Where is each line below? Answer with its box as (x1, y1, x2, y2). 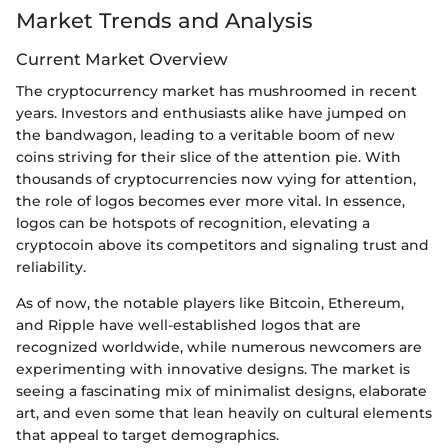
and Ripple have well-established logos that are (16, 316, 361, 335)
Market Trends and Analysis (16, 7, 313, 33)
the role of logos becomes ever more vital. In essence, (16, 192, 405, 211)
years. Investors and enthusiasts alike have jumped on (16, 104, 407, 123)
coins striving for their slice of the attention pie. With (16, 148, 401, 167)
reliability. (16, 258, 86, 277)
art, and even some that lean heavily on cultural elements (16, 404, 432, 423)
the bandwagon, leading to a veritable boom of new (16, 126, 395, 145)
